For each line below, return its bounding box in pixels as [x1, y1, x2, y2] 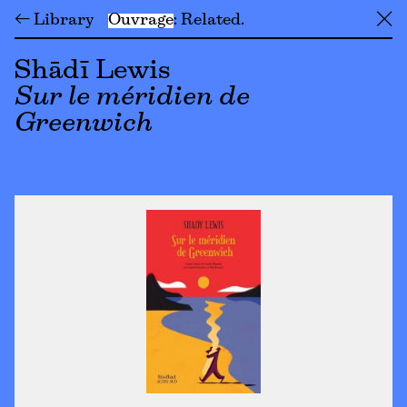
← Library [15, 13, 94, 28]
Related [181, 13, 241, 28]
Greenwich [15, 112, 153, 136]
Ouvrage [108, 13, 174, 28]
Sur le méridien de [15, 85, 250, 110]
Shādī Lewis [15, 59, 171, 84]
